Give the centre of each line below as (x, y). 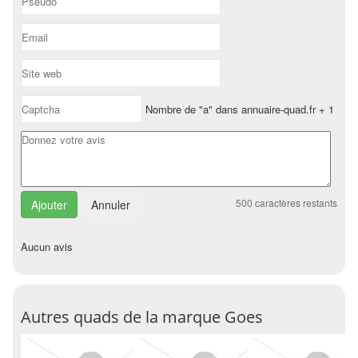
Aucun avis (47, 247)
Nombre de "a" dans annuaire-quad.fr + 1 (238, 109)
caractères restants (295, 203)
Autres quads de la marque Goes (142, 317)
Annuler (111, 205)
